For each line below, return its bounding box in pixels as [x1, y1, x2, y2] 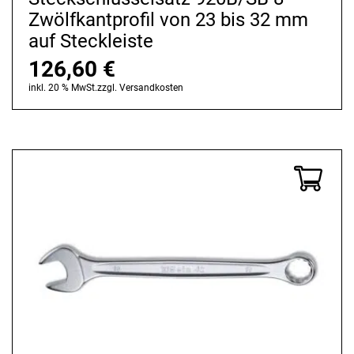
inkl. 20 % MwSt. [28, 81, 97, 93]
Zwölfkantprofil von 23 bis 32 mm [28, 8, 308, 31]
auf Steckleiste [28, 29, 153, 52]
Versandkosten [119, 81, 183, 93]
